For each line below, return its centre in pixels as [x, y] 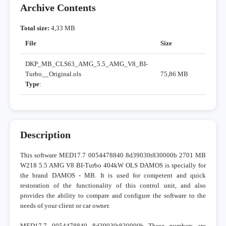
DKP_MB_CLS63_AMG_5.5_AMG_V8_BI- [87, 64]
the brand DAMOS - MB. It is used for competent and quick [113, 176]
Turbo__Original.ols [53, 74]
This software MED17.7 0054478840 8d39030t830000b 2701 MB [113, 155]
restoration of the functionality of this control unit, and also [113, 186]
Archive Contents [58, 8]
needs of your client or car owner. [65, 206]
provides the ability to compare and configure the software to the [113, 196]
